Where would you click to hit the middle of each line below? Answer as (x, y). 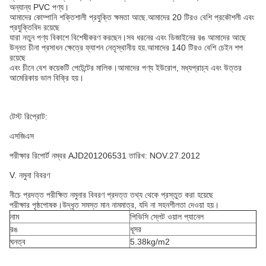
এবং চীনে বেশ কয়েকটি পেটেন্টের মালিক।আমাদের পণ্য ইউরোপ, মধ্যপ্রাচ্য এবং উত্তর (126, 68)
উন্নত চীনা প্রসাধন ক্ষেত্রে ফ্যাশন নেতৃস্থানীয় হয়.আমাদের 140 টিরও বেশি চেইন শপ (126, 47)
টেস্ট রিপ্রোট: (28, 116)
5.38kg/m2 (150, 242)
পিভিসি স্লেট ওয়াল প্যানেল (167, 217)
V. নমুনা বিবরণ (30, 175)
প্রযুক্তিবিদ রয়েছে (34, 27)
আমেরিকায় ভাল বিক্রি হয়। (47, 78)
